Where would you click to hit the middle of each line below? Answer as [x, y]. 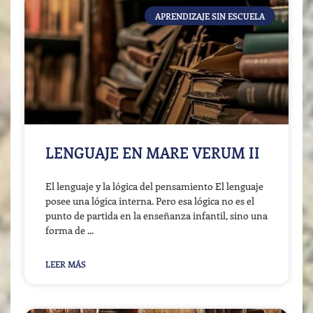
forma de [65, 231]
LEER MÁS [66, 264]
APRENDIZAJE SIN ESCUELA [210, 16]
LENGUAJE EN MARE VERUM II [153, 153]
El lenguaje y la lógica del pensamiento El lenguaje [154, 187]
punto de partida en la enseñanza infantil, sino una [156, 216]
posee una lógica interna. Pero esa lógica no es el [150, 201]
